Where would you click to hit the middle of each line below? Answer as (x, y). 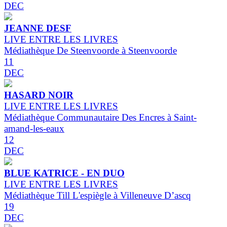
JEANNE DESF (38, 28)
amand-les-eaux (34, 129)
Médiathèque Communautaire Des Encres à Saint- (100, 118)
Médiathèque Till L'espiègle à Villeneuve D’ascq (98, 196)
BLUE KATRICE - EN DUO (64, 173)
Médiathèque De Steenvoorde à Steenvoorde (90, 51)
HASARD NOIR (39, 95)
